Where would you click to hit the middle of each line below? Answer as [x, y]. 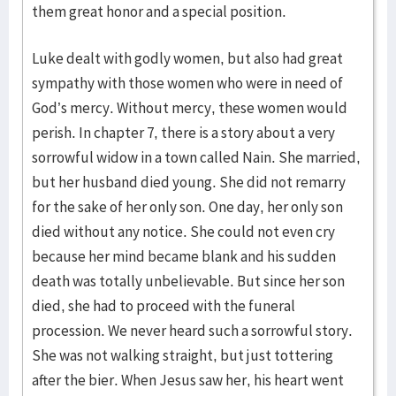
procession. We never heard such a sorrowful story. [192, 331]
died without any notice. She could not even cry [183, 232]
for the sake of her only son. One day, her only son [187, 207]
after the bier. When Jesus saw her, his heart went [188, 380]
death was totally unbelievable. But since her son [188, 281]
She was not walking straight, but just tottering [183, 355]
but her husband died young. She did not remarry [189, 182]
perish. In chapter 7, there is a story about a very [183, 133]
